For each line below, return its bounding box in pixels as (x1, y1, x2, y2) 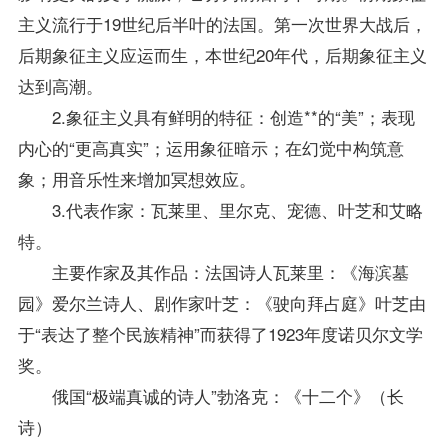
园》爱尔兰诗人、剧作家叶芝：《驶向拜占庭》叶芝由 (17, 289, 426, 315)
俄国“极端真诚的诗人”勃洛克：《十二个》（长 (17, 382, 404, 408)
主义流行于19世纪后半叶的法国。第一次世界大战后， (17, 10, 427, 36)
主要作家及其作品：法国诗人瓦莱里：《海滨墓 (17, 258, 409, 284)
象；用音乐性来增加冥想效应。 (17, 165, 256, 191)
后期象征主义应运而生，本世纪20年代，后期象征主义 (17, 41, 427, 67)
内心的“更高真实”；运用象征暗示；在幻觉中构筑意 (17, 134, 404, 160)
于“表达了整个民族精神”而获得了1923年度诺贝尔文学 (17, 320, 423, 346)
